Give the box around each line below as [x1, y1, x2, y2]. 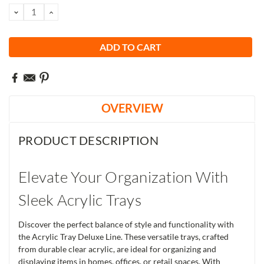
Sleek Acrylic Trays [18, 190, 141, 209]
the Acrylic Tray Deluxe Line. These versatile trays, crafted [18, 231, 229, 242]
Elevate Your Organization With [18, 167, 229, 186]
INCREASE [47, 5, 98, 18]
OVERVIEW [101, 101, 163, 115]
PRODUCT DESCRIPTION [18, 133, 159, 148]
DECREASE [12, 5, 65, 18]
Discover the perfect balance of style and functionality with [18, 219, 234, 229]
